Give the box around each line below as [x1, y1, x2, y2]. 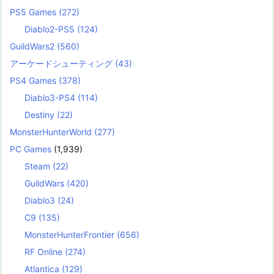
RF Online [24, 246, 65, 257]
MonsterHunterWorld [10, 127, 94, 138]
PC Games [10, 144, 51, 155]
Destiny [24, 109, 57, 120]
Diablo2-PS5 [24, 24, 78, 35]
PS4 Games [10, 75, 59, 86]
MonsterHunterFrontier [24, 229, 117, 240]
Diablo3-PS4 [24, 92, 78, 103]
